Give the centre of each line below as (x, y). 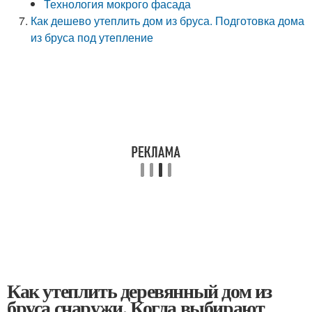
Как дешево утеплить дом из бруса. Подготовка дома (168, 21)
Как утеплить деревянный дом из (139, 291)
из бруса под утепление (92, 37)
